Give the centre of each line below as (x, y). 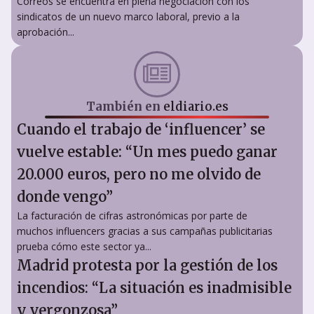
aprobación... (46, 32)
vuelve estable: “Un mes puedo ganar (147, 151)
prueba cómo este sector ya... (84, 246)
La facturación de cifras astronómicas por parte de (132, 215)
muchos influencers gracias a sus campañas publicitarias (145, 231)
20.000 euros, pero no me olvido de (139, 174)
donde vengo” (65, 196)
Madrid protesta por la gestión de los (147, 265)
